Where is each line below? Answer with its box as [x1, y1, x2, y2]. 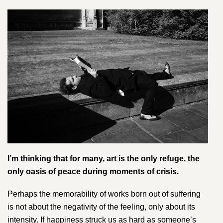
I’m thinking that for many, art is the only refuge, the [7, 154, 200, 163]
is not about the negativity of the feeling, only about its [7, 202, 195, 211]
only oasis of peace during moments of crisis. [7, 167, 179, 176]
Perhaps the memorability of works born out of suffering [7, 189, 201, 198]
